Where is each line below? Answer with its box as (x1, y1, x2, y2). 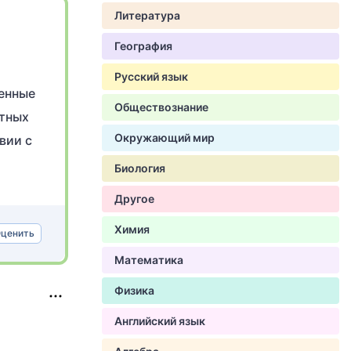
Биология (114, 161, 165, 175)
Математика (114, 253, 183, 266)
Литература (114, 9, 180, 22)
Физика (114, 284, 154, 297)
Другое (114, 192, 154, 205)
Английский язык (114, 314, 205, 327)
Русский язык (114, 70, 188, 83)
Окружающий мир (114, 131, 215, 144)
